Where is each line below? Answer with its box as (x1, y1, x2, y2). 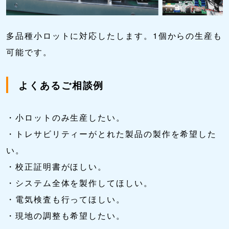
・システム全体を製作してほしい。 (6, 177, 153, 189)
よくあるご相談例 (18, 78, 104, 93)
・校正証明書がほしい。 (6, 161, 107, 173)
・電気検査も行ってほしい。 (6, 193, 125, 205)
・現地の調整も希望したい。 (6, 210, 125, 222)
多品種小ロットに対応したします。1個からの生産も (6, 30, 223, 42)
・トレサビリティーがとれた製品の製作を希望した (6, 128, 217, 140)
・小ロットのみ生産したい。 (6, 111, 125, 124)
